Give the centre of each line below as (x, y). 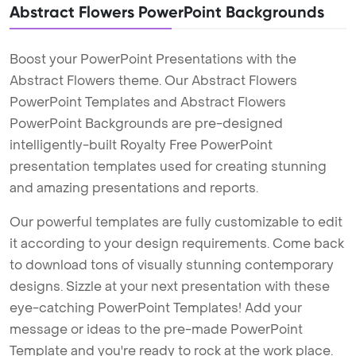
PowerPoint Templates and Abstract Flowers (148, 103)
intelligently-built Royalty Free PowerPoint (141, 145)
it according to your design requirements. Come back (177, 244)
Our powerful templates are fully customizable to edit (176, 222)
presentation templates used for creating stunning (168, 167)
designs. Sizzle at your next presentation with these (170, 287)
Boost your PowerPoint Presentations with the (153, 60)
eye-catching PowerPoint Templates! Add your (156, 308)
